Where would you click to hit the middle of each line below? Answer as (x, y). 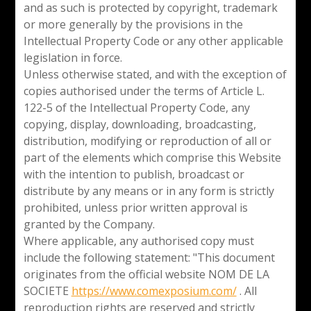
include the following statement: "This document (149, 257)
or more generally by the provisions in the (133, 24)
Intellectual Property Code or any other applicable (153, 41)
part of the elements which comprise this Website (152, 157)
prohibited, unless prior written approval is (135, 207)
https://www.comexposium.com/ (154, 291)
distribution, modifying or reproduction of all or (147, 141)
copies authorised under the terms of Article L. (144, 91)
